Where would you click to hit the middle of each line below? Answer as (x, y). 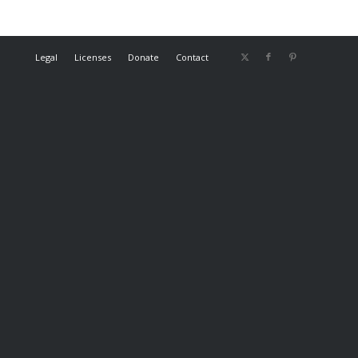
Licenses (93, 57)
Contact (192, 57)
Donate (143, 57)
